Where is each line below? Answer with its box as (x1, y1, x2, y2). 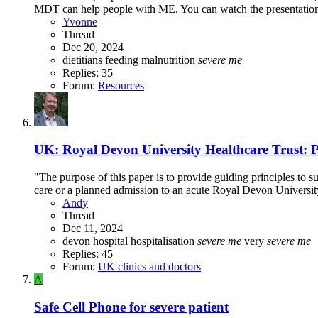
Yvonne (62, 15, 97, 28)
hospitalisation (131, 234, 197, 247)
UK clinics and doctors (98, 260, 201, 273)
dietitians (62, 53, 105, 66)
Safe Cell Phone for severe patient (34, 299, 229, 314)
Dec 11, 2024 (62, 221, 123, 234)
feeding (105, 53, 141, 66)
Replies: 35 (62, 66, 113, 79)
